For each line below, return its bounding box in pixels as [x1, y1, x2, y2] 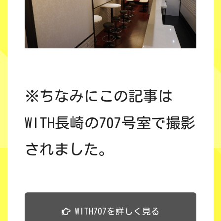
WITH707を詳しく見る [70, 207, 160, 216]
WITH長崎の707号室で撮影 [25, 115, 195, 131]
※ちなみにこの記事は [25, 89, 173, 104]
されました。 [25, 142, 113, 157]
